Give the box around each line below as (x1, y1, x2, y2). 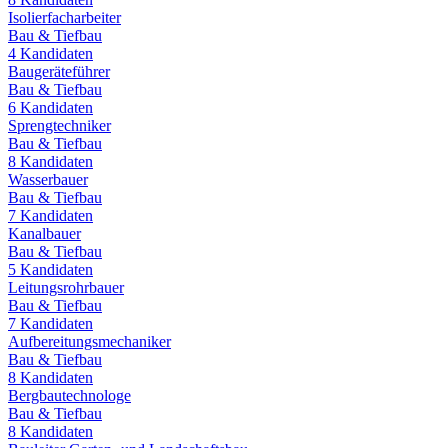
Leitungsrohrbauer (8, 278, 124, 296)
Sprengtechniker (8, 116, 111, 134)
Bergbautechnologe (8, 386, 131, 404)
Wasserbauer (8, 170, 88, 188)
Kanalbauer (8, 224, 81, 242)
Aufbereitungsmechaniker (8, 332, 171, 350)
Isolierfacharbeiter (8, 8, 121, 26)
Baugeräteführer (8, 62, 110, 80)
